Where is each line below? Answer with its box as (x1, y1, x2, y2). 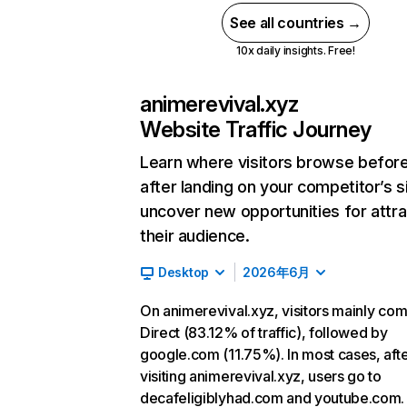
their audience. (140, 226, 250, 245)
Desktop (158, 264, 210, 280)
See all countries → (230, 14, 362, 32)
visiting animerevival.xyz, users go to (140, 367, 382, 385)
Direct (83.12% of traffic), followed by (140, 323, 388, 342)
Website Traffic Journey (140, 116, 372, 143)
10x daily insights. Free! (235, 44, 355, 57)
